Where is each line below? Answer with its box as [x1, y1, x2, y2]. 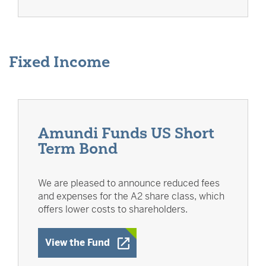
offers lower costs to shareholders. [38, 203, 188, 216]
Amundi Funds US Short [38, 123, 214, 142]
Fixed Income [9, 52, 110, 71]
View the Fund [45, 236, 110, 249]
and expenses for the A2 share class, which [38, 190, 224, 202]
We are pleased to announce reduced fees [38, 177, 220, 189]
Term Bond [38, 139, 118, 158]
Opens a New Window [109, 236, 208, 248]
